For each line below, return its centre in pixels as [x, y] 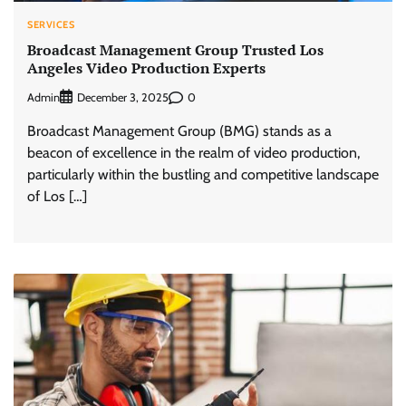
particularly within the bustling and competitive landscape [203, 175]
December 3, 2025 [123, 98]
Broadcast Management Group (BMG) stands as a [179, 131]
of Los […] [57, 197]
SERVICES [51, 24]
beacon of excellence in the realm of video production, [193, 153]
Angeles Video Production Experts [146, 68]
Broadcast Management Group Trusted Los [175, 50]
